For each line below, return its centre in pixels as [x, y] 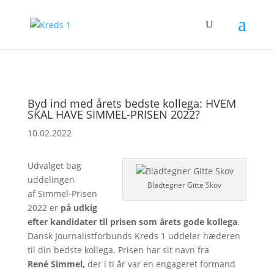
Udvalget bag [54, 165]
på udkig [79, 208]
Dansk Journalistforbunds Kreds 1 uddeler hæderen [134, 236]
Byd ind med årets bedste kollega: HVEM [131, 103]
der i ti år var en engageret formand [160, 264]
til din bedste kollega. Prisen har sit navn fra [118, 250]
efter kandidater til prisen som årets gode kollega [132, 222]
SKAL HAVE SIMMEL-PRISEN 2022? [113, 114]
